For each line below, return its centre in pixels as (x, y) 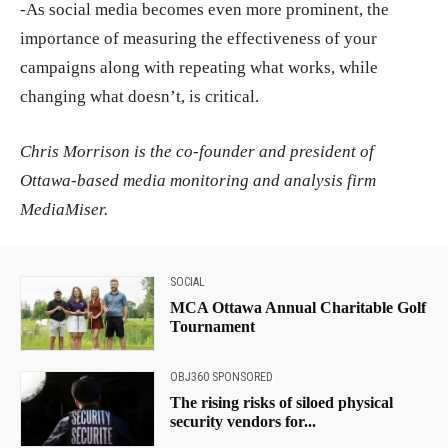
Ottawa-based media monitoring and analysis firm (198, 181)
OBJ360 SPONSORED (221, 377)
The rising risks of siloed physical (281, 403)
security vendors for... (242, 422)
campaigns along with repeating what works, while (199, 68)
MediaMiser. (64, 210)
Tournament (212, 327)
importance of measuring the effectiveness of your (198, 39)
